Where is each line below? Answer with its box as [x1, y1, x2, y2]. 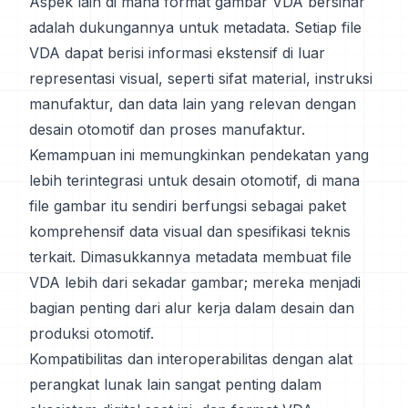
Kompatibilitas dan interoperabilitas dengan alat [29, 350, 352, 368]
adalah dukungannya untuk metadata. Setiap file [29, 18, 362, 36]
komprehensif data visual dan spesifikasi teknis [29, 222, 351, 240]
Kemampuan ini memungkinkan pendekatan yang [29, 146, 369, 164]
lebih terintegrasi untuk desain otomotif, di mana [29, 171, 360, 189]
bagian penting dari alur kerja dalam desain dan [29, 299, 354, 317]
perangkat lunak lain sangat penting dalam [29, 375, 321, 393]
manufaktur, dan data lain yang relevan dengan [29, 95, 356, 113]
